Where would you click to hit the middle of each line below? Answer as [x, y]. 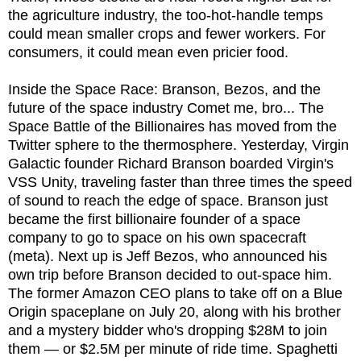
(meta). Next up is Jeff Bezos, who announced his [168, 256]
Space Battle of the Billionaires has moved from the [172, 126]
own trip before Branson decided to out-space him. [170, 274]
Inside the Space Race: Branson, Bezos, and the [164, 89]
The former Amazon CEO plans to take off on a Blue [175, 293]
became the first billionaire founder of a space [154, 219]
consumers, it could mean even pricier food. [150, 52]
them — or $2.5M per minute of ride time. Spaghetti [173, 349]
